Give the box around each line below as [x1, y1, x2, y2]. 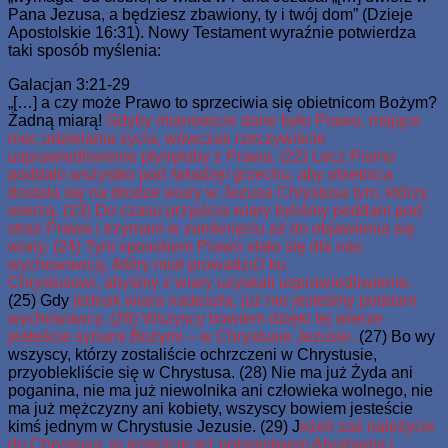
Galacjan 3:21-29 [8, 75, 130, 93]
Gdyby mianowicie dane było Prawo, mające [102, 111, 421, 129]
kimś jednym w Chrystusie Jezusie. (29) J [8, 417, 300, 435]
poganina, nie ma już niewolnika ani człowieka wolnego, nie [8, 381, 433, 399]
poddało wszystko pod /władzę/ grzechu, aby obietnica [8, 165, 393, 183]
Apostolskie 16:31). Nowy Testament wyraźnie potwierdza [8, 23, 416, 41]
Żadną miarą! [8, 111, 102, 129]
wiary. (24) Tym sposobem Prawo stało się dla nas [8, 237, 362, 255]
